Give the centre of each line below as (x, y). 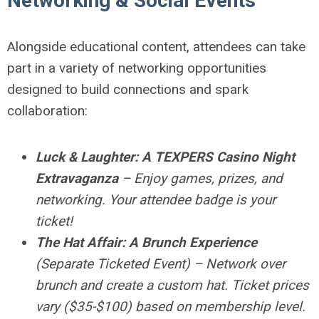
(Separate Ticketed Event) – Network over (161, 263)
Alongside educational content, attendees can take (156, 46)
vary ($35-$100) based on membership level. (171, 306)
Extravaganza (77, 178)
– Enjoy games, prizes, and (200, 178)
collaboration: (47, 110)
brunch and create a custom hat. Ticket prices (172, 285)
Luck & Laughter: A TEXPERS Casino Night (165, 157)
